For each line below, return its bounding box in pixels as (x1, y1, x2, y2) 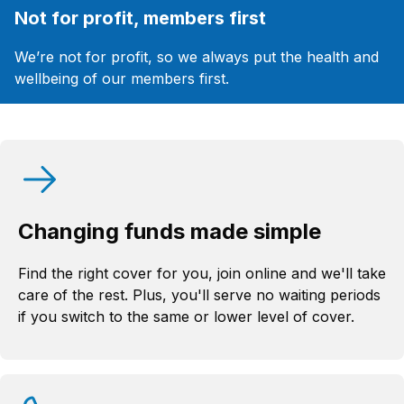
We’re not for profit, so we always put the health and (14, 48, 379, 67)
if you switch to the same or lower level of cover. (18, 308, 354, 326)
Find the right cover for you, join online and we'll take (18, 264, 386, 283)
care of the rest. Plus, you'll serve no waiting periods (18, 286, 381, 305)
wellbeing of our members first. (14, 69, 229, 88)
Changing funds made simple (18, 218, 321, 245)
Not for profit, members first (14, 7, 266, 30)
